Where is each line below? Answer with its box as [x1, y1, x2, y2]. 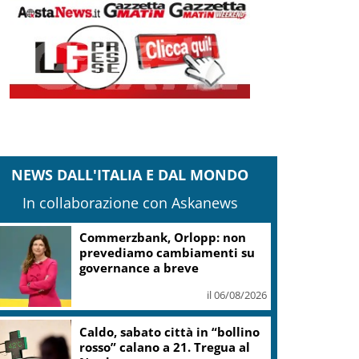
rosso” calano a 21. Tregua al [79, 338, 251, 355]
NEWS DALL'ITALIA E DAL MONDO [11, 164, 249, 184]
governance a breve [79, 260, 200, 276]
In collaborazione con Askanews [22, 192, 238, 212]
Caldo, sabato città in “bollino [79, 323, 260, 340]
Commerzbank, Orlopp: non [79, 229, 247, 246]
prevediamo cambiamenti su [79, 244, 256, 261]
